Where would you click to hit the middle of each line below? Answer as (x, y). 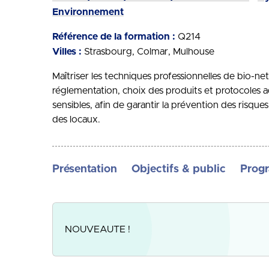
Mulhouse (194, 52)
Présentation (85, 169)
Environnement (88, 12)
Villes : (67, 52)
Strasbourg (108, 52)
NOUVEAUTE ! (98, 229)
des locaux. (76, 119)
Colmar (153, 52)
